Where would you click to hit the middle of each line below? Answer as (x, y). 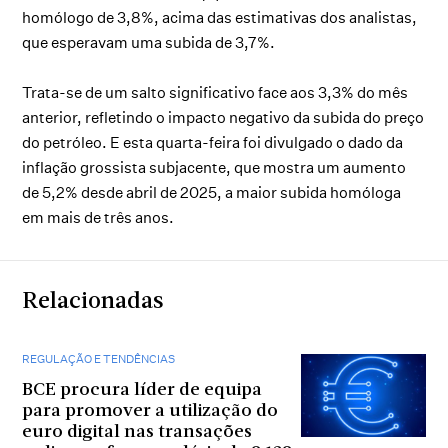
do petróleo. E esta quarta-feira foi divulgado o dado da (213, 142)
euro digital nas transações (137, 432)
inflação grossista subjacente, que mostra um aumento (214, 167)
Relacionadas (93, 302)
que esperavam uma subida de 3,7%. (149, 42)
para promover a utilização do (150, 411)
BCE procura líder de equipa (142, 390)
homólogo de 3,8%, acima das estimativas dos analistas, (220, 17)
